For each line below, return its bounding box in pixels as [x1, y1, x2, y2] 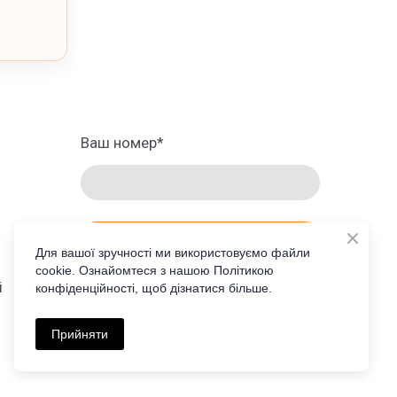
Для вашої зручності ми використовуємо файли [35, 245, 310, 260]
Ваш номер [81, 134, 157, 152]
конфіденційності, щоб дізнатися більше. [35, 281, 272, 295]
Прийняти [51, 327, 108, 341]
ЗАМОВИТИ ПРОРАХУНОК [115, 231, 285, 245]
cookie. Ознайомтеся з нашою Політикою [35, 263, 274, 277]
